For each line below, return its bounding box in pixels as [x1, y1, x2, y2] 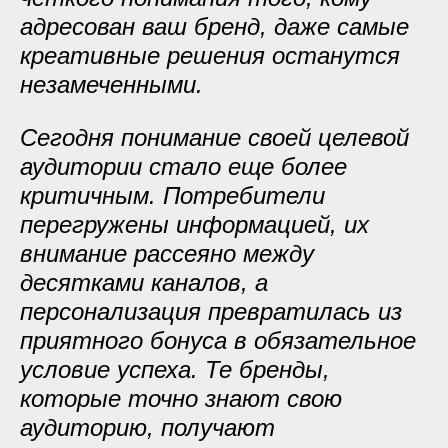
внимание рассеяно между [20, 240, 314, 267]
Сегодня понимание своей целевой [20, 124, 409, 151]
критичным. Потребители [20, 182, 325, 209]
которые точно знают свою [20, 385, 342, 412]
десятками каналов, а [20, 269, 268, 296]
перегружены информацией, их [20, 211, 369, 238]
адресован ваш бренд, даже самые [20, 13, 409, 40]
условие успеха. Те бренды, [20, 356, 330, 383]
